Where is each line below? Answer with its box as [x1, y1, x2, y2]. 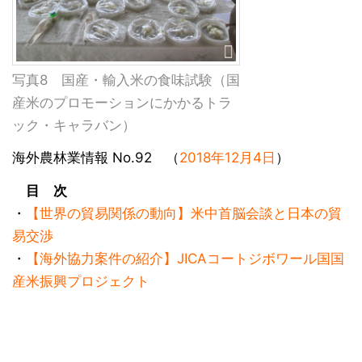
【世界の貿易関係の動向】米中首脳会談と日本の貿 [26, 204, 342, 221]
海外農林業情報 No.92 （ [12, 149, 179, 166]
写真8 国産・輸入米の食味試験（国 [12, 71, 240, 88]
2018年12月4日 [179, 149, 276, 166]
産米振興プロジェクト [12, 272, 149, 289]
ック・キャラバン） [12, 116, 136, 133]
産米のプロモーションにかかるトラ [12, 94, 232, 111]
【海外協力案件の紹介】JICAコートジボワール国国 [26, 250, 344, 267]
